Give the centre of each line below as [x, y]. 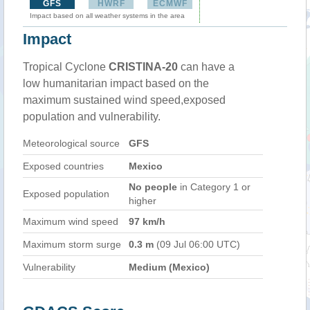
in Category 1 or [214, 187]
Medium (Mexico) [169, 267]
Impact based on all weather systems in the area [107, 16]
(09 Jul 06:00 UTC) [197, 244]
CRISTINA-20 [143, 67]
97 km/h [147, 221]
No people [153, 187]
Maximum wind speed [71, 221]
